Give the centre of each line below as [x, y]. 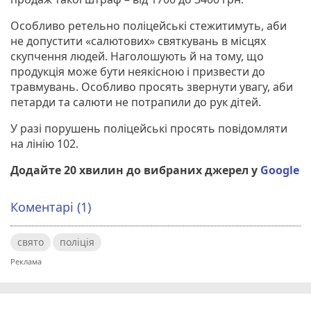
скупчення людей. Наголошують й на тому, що [137, 56]
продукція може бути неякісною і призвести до [138, 71]
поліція [77, 242]
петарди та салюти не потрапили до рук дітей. [136, 102]
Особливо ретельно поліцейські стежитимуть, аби [149, 25]
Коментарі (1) [51, 207]
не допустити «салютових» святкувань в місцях [138, 41]
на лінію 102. [46, 143]
